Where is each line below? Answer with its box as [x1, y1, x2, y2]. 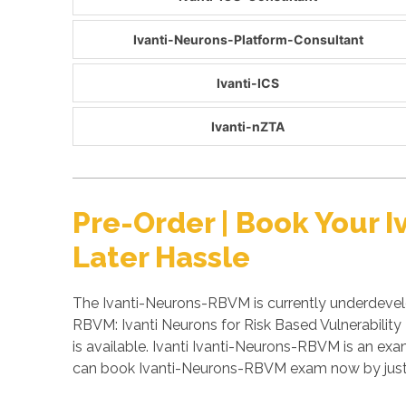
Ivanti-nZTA [211, 118, 285, 134]
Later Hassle [72, 239, 250, 274]
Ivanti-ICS [217, 74, 280, 91]
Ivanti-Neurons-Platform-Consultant [132, 31, 363, 47]
